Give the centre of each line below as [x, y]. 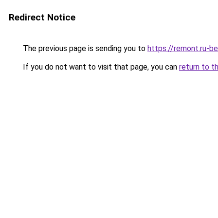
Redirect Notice [42, 17]
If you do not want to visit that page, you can [100, 67]
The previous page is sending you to [84, 48]
